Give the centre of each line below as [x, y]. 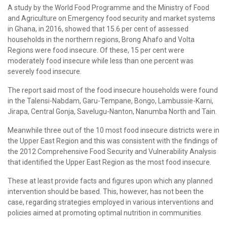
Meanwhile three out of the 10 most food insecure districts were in [113, 130]
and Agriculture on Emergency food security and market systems [111, 18]
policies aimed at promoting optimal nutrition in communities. [105, 213]
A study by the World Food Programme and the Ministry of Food [108, 7]
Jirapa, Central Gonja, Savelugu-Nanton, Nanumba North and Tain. [112, 111]
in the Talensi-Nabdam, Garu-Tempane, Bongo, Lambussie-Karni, [110, 101]
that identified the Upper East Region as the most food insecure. [109, 162]
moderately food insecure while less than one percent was [101, 61]
